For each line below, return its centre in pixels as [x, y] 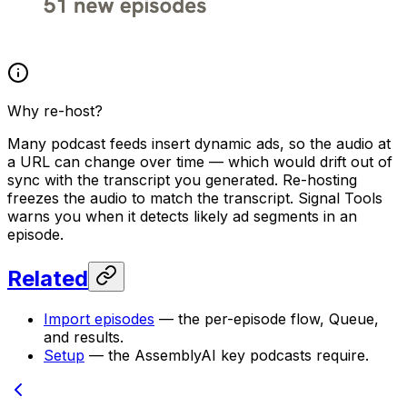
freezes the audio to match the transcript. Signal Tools [195, 199]
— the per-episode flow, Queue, [267, 319]
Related [48, 279]
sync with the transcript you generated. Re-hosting [182, 180]
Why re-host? [55, 111]
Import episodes [99, 319]
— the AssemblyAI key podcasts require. [227, 356]
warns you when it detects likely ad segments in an [182, 217]
